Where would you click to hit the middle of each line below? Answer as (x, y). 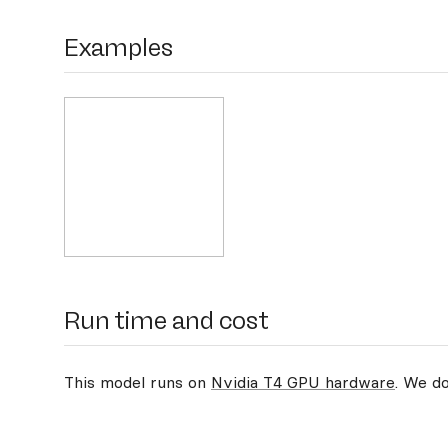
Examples (118, 47)
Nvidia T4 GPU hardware (303, 382)
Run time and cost (166, 320)
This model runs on (137, 382)
